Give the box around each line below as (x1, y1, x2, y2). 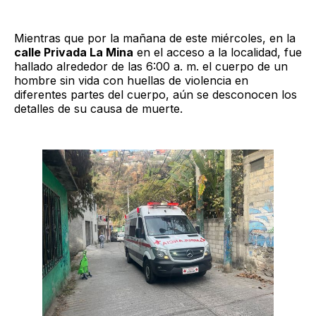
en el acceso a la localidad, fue (133, 44, 302, 59)
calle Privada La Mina (14, 44, 133, 59)
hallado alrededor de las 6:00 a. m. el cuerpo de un (14, 59, 288, 73)
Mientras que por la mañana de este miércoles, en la (14, 30, 296, 45)
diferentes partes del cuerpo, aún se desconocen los (14, 87, 297, 102)
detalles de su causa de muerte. (14, 101, 183, 116)
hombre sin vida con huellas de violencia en (14, 73, 248, 87)
